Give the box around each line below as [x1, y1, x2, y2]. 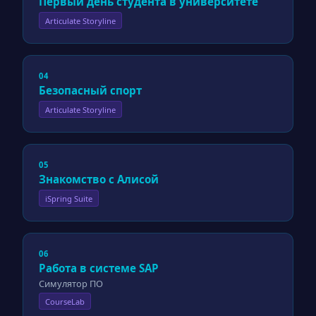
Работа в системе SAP [39, 261, 159, 276]
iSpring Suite [45, 193, 93, 204]
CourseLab [45, 296, 85, 307]
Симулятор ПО [39, 277, 104, 291]
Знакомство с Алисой [39, 172, 159, 187]
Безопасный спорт [39, 83, 142, 98]
